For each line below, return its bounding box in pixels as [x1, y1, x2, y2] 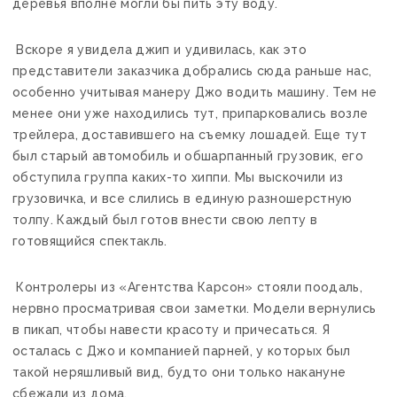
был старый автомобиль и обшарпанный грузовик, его [12, 148, 364, 163]
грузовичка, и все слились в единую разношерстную [12, 191, 353, 206]
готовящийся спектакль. [12, 233, 167, 248]
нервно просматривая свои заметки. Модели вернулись [12, 300, 377, 315]
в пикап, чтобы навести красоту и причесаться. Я [12, 322, 331, 337]
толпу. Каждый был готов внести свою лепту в [12, 212, 318, 227]
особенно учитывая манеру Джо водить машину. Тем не [12, 84, 378, 99]
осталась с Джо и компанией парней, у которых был [12, 343, 351, 358]
